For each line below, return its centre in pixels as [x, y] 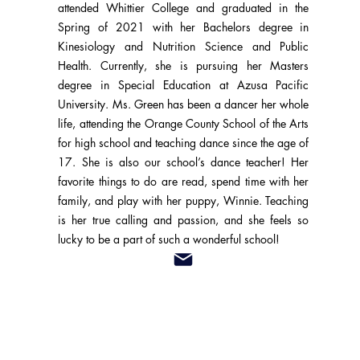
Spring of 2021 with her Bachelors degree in [184, 27]
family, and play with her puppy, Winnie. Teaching [184, 200]
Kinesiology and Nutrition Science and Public [184, 46]
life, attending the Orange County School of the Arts [184, 123]
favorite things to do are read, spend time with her [184, 181]
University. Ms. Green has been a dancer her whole [184, 104]
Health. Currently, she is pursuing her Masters [184, 65]
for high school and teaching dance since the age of [184, 143]
